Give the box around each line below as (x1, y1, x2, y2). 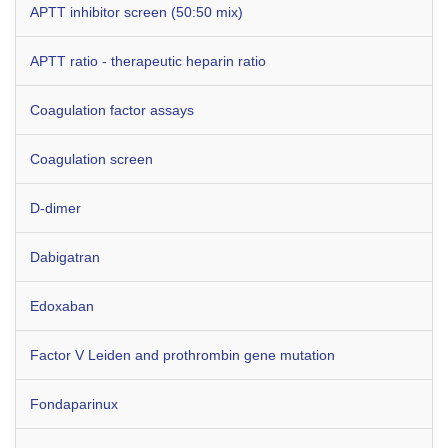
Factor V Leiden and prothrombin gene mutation (30, 347, 335, 363)
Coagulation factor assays (30, 102, 194, 118)
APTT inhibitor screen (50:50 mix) (30, 4, 243, 20)
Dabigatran (30, 249, 100, 265)
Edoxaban (30, 298, 94, 314)
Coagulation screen (30, 151, 153, 167)
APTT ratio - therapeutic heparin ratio (30, 53, 266, 69)
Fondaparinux (30, 396, 118, 412)
